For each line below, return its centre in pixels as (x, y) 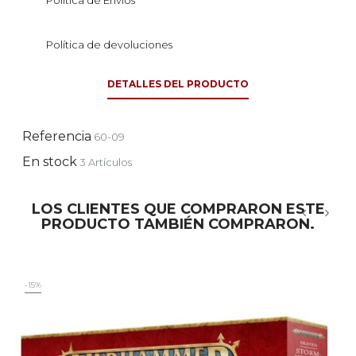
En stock (50, 162)
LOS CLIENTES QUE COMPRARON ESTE (178, 209)
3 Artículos (106, 162)
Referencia (57, 136)
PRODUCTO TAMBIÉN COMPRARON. (178, 224)
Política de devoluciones (109, 44)
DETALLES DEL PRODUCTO (178, 84)
